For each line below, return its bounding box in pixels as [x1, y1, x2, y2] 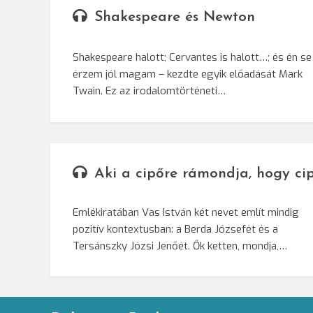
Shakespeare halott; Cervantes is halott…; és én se [73, 50, 312, 65]
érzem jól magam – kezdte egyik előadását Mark [73, 67, 303, 82]
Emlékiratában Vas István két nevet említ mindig [73, 205, 299, 220]
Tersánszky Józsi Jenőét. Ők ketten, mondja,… [73, 239, 287, 254]
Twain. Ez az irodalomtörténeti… [73, 84, 226, 99]
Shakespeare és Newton [94, 10, 255, 25]
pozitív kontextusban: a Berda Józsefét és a [73, 222, 278, 237]
